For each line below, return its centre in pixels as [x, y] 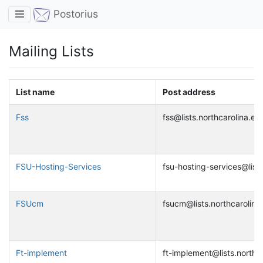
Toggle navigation [57, 14]
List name [35, 92]
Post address [189, 92]
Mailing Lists [51, 51]
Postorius [74, 14]
